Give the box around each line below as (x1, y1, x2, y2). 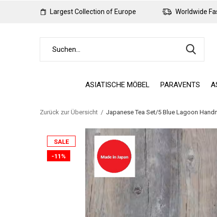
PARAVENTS (160, 80, 200, 89)
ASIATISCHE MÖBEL (85, 80, 150, 89)
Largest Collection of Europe (48, 8, 136, 15)
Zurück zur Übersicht (40, 108, 98, 116)
